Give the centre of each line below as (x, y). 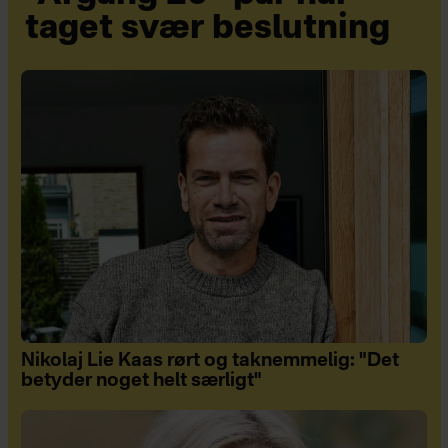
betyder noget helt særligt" (141, 380)
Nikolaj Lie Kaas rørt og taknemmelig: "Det (209, 360)
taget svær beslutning (208, 30)
